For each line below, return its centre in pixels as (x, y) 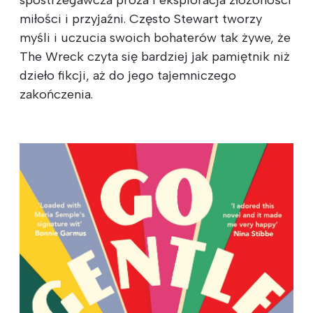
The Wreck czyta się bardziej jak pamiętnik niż (155, 57)
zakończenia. (56, 95)
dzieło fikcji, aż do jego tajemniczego (128, 76)
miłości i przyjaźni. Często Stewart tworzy (141, 19)
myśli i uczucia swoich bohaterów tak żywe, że (155, 38)
